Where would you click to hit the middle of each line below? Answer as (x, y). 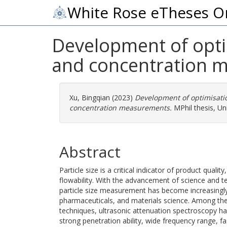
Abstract (90, 152)
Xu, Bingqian (90, 98)
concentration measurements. (121, 108)
